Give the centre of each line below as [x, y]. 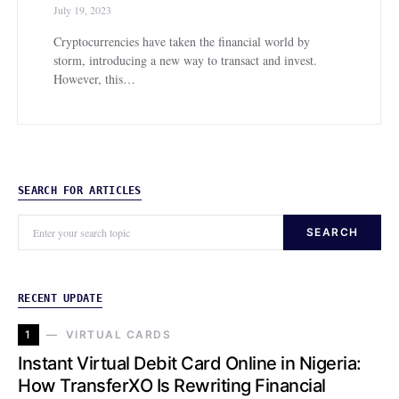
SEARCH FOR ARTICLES [80, 191]
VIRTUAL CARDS [118, 335]
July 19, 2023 [82, 10]
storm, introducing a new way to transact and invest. [185, 61]
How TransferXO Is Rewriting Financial [172, 386]
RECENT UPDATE [60, 299]
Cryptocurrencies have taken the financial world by [182, 42]
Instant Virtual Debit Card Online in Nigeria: [190, 364]
